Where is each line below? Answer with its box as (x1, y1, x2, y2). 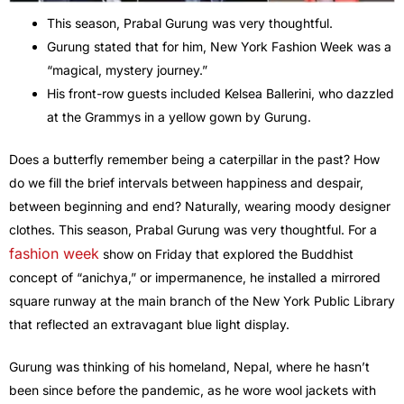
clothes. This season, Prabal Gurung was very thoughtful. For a (9, 222, 377, 238)
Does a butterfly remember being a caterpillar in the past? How (9, 151, 380, 168)
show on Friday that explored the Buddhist (99, 246, 353, 262)
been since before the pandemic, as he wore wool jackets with (9, 382, 376, 399)
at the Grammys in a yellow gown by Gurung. (47, 109, 311, 125)
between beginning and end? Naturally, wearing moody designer (9, 198, 390, 215)
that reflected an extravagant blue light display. (9, 317, 289, 333)
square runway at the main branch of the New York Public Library (9, 293, 395, 309)
